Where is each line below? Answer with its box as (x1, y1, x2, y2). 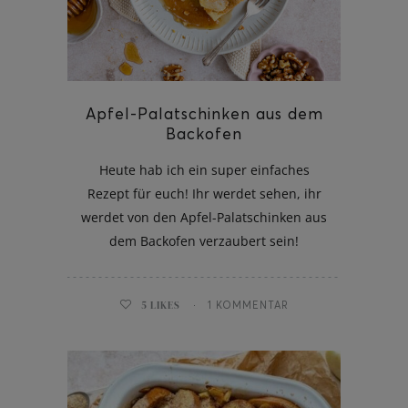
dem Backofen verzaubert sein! (109, 231, 299, 250)
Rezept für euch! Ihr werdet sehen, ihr (87, 184, 321, 202)
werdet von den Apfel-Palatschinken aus (81, 208, 327, 226)
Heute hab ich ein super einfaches (98, 160, 310, 178)
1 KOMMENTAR (208, 298, 289, 311)
